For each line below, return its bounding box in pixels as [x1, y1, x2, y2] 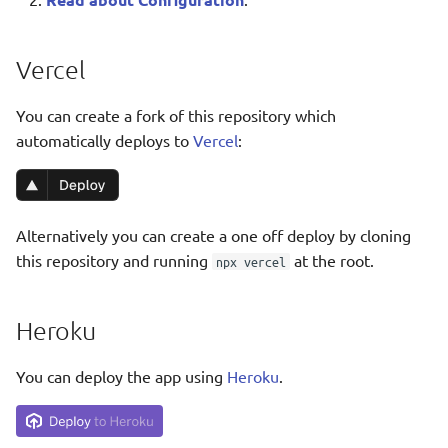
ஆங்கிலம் [353, 82, 417, 102]
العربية [353, 262, 397, 282]
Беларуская [353, 298, 440, 318]
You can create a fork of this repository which [16, 105, 336, 125]
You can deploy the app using [16, 366, 227, 386]
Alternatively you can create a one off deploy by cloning [16, 225, 411, 245]
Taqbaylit [353, 10, 417, 30]
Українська [353, 46, 433, 66]
